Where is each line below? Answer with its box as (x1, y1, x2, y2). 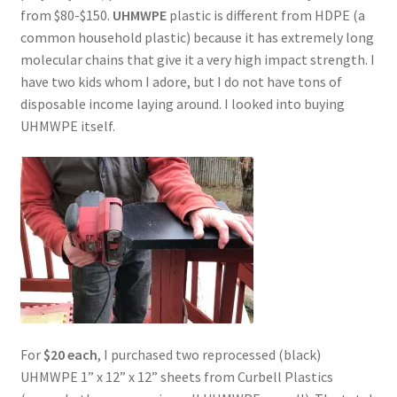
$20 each (43, 345, 97, 363)
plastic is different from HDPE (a (166, 5, 365, 24)
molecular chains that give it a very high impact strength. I (19, 50, 375, 68)
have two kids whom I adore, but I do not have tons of (19, 72, 342, 90)
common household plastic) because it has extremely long (19, 27, 374, 46)
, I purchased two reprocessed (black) (97, 345, 321, 363)
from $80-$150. (19, 5, 113, 24)
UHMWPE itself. (19, 116, 115, 135)
